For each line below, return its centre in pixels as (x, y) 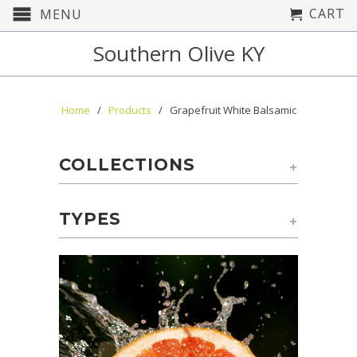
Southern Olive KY (178, 53)
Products (129, 110)
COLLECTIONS (127, 164)
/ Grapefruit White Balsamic (225, 110)
